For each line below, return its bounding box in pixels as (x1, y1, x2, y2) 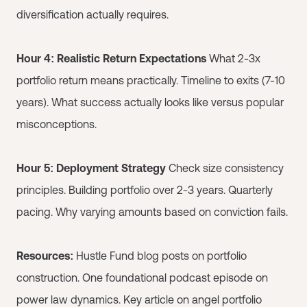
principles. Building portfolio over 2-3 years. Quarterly (16, 184, 273, 196)
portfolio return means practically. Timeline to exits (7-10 (16, 74, 285, 86)
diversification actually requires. (16, 8, 169, 21)
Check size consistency (166, 162, 284, 174)
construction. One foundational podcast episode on (16, 271, 268, 284)
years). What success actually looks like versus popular (16, 96, 284, 108)
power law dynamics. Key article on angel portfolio (16, 293, 262, 306)
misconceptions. (16, 118, 97, 130)
